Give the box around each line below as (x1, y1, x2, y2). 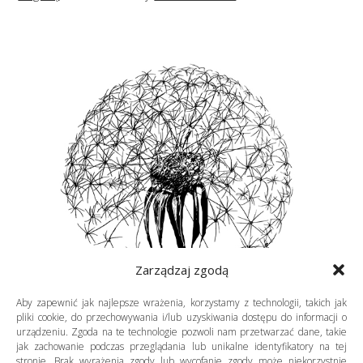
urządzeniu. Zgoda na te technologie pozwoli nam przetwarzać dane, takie (16, 325, 347, 339)
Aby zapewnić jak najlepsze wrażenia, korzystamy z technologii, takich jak (16, 296, 347, 310)
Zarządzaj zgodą (135, 262, 228, 278)
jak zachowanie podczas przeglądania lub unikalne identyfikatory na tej (16, 340, 347, 353)
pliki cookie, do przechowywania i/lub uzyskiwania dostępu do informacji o (16, 310, 347, 324)
